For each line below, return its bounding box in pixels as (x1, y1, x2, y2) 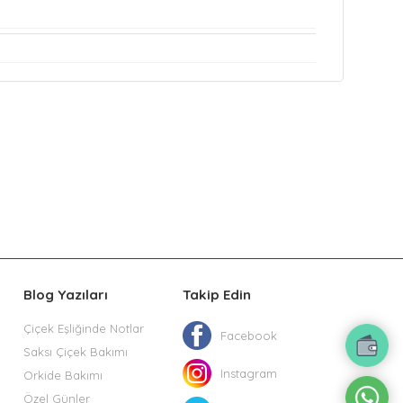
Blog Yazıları (23, 286, 108, 304)
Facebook (220, 328, 277, 344)
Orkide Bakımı (23, 368, 103, 383)
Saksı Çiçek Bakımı (23, 345, 128, 360)
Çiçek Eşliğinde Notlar (23, 321, 144, 336)
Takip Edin (183, 286, 251, 304)
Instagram (220, 366, 277, 381)
